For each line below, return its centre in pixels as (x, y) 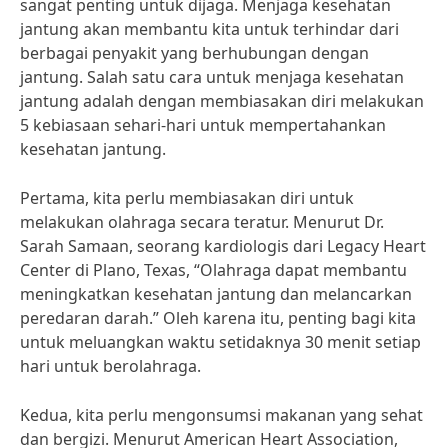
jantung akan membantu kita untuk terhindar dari (209, 29)
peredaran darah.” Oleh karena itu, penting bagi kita (218, 318)
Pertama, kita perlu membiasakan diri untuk (187, 198)
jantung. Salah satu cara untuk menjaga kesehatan (212, 77)
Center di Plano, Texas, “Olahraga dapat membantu (213, 270)
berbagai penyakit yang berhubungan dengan (194, 53)
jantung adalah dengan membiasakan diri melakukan (222, 101)
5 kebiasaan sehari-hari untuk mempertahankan (203, 125)
